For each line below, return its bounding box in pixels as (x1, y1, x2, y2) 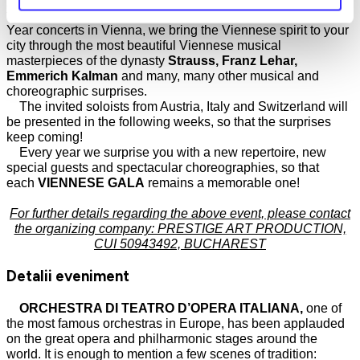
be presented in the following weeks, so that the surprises (6, 115, 331, 129)
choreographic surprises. (6, 84, 147, 99)
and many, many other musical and (118, 69, 319, 84)
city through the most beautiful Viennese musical (6, 39, 281, 53)
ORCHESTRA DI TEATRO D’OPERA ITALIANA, (6, 301, 306, 315)
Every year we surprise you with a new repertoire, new (6, 145, 326, 160)
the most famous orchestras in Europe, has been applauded (6, 316, 345, 330)
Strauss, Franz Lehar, (168, 54, 297, 68)
